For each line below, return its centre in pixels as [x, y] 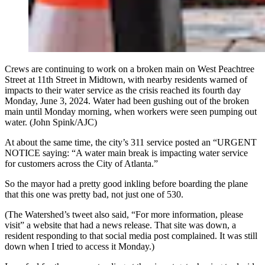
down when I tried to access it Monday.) [80, 246]
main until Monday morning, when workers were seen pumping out [131, 111]
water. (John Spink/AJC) [51, 122]
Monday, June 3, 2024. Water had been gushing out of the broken [127, 101]
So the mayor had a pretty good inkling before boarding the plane [126, 183]
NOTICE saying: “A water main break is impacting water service [126, 153]
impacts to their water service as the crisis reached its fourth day [123, 90]
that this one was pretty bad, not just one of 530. [94, 194]
